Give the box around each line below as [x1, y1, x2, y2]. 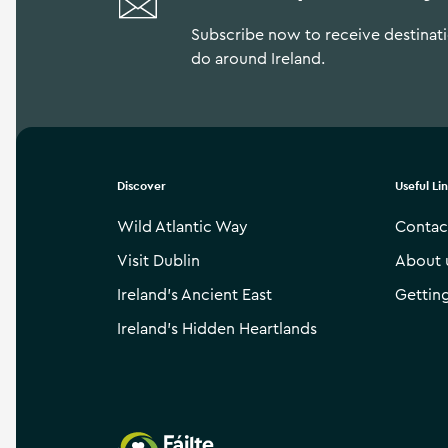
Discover [117, 178, 166, 194]
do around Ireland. [191, 51, 326, 67]
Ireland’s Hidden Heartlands [117, 321, 317, 337]
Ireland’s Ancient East [117, 287, 272, 303]
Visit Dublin [117, 253, 200, 269]
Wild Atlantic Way [117, 219, 248, 235]
